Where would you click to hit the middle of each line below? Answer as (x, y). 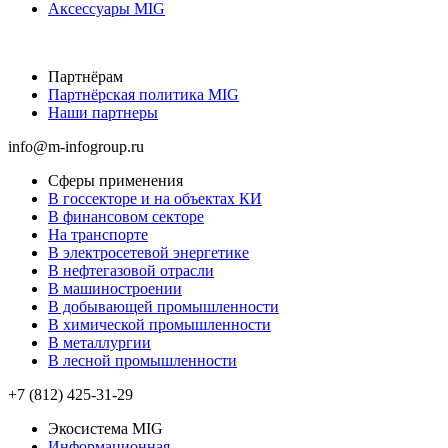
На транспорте (98, 234)
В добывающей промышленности (163, 306)
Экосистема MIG (105, 428)
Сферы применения (115, 180)
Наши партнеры (103, 112)
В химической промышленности (159, 324)
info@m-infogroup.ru (76, 146)
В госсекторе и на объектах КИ (155, 198)
